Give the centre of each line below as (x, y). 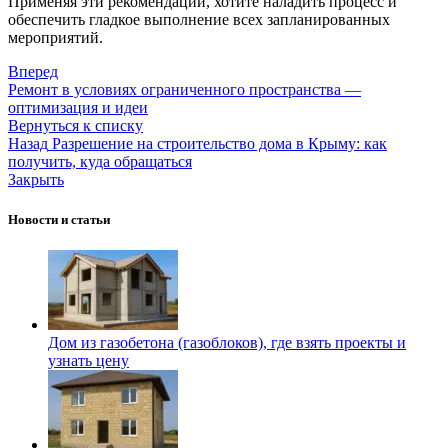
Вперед (33, 72)
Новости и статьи (59, 219)
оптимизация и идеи (78, 108)
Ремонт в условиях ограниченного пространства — (184, 90)
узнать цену (88, 360)
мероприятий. (55, 38)
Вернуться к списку (75, 126)
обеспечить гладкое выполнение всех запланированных (199, 20)
